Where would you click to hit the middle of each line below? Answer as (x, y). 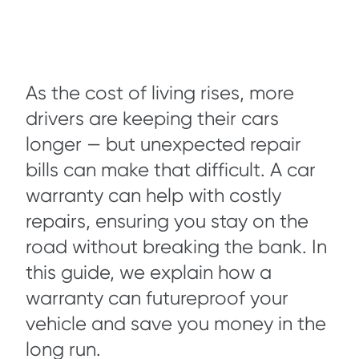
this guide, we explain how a (149, 272)
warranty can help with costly (153, 196)
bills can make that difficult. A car (171, 170)
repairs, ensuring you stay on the (167, 221)
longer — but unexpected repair (163, 144)
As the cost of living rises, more (160, 93)
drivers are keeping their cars (152, 119)
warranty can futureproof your (157, 298)
